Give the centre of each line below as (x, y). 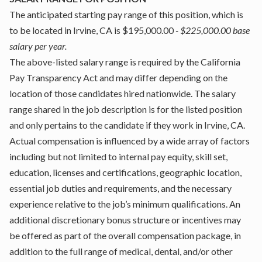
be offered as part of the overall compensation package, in (125, 235)
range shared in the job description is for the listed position (126, 109)
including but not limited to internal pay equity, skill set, (118, 156)
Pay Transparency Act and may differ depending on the (118, 77)
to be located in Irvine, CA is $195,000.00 (92, 30)
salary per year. (38, 46)
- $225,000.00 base (212, 30)
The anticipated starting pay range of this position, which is (126, 14)
